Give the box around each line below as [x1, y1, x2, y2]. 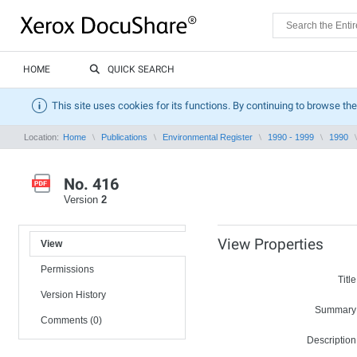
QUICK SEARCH [108, 64, 175, 75]
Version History [41, 289, 106, 300]
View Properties [218, 235, 324, 253]
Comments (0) [41, 315, 102, 326]
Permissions [41, 264, 94, 275]
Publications [101, 132, 147, 142]
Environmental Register [163, 132, 253, 142]
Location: [24, 132, 61, 142]
